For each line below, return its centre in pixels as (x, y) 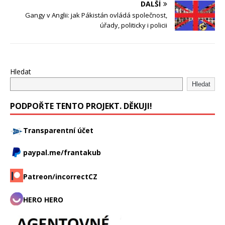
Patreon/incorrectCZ (60, 176)
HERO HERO (43, 199)
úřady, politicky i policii (134, 25)
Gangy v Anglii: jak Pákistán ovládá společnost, (96, 15)
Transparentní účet (58, 131)
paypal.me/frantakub (62, 153)
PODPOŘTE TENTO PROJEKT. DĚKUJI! (81, 106)
